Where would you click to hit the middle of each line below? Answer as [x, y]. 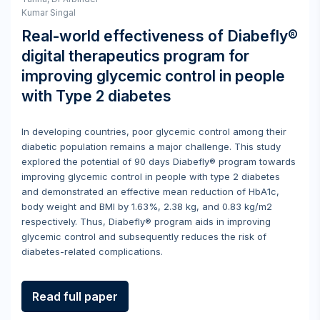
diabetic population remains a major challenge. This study [151, 146]
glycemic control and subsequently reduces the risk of [144, 236]
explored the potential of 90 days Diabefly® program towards [159, 161]
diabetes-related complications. [92, 251]
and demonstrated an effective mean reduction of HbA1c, [150, 191]
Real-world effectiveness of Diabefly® [160, 36]
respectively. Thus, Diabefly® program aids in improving [146, 221]
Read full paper [75, 296]
